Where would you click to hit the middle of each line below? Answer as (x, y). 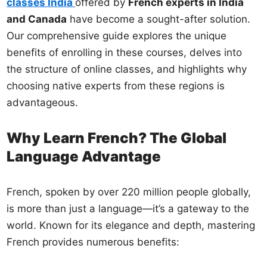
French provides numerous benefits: (93, 242)
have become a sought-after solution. (159, 19)
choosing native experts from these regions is (116, 86)
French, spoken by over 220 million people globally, (129, 192)
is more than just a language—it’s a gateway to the (128, 208)
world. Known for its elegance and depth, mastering (131, 225)
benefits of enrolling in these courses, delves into (125, 52)
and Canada (37, 19)
